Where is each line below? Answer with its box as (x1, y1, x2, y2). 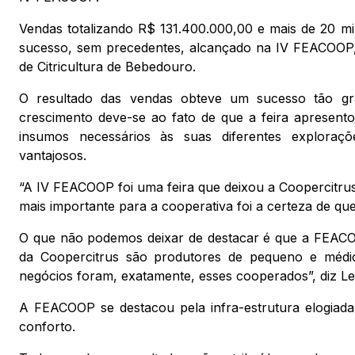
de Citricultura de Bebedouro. (19, 58, 196, 74)
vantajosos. (19, 147, 86, 163)
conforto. (19, 318, 75, 334)
